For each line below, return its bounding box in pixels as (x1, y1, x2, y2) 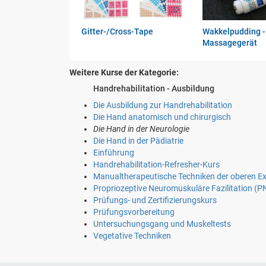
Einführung (93, 148, 134, 158)
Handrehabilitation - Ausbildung (93, 84, 214, 94)
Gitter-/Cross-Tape (81, 27, 153, 37)
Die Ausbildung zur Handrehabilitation (93, 100, 232, 110)
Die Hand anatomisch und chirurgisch (93, 112, 231, 122)
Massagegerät (202, 38, 257, 48)
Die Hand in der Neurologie (93, 124, 189, 134)
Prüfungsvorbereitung (93, 207, 175, 217)
